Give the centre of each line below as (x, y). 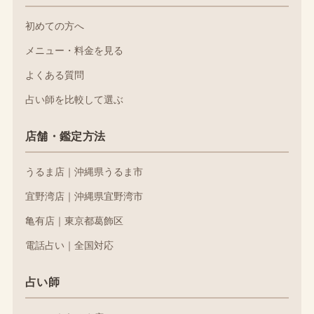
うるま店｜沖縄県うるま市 (84, 172)
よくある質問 (54, 75)
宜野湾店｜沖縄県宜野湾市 (84, 196)
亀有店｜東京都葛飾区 (74, 221)
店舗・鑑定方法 (65, 136)
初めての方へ (54, 26)
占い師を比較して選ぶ (74, 100)
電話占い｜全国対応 (69, 245)
